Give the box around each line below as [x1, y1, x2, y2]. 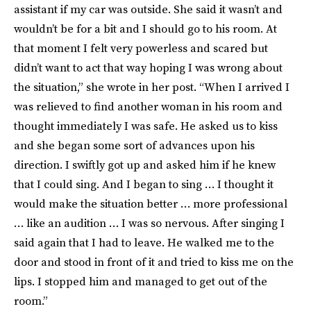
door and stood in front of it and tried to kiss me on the [14, 254, 294, 269]
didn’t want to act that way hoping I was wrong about [14, 60, 283, 75]
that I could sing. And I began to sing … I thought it [14, 176, 274, 192]
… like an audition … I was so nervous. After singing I [14, 215, 285, 230]
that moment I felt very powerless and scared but [14, 40, 268, 56]
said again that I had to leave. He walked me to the [14, 235, 274, 250]
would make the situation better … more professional [14, 196, 287, 211]
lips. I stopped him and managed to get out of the [14, 274, 267, 289]
